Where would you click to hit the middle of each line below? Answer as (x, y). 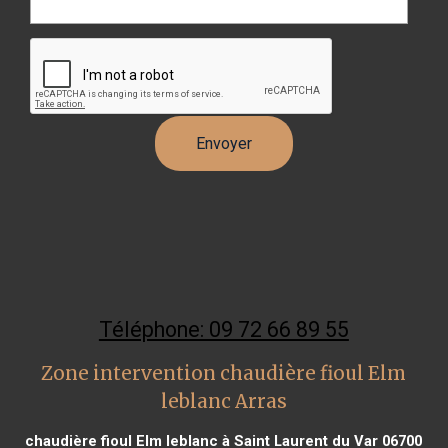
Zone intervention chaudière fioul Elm (224, 373)
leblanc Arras (223, 401)
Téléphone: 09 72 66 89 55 (223, 329)
